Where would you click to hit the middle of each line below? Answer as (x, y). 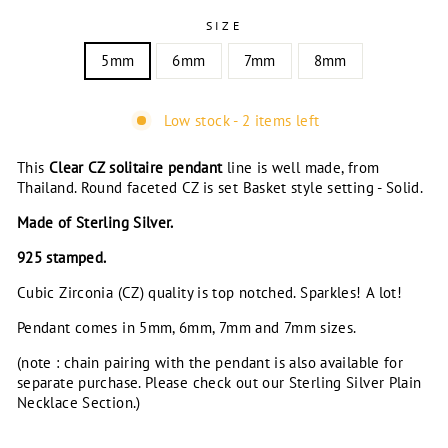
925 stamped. (62, 257)
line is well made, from (301, 167)
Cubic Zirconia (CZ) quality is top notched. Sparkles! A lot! (210, 292)
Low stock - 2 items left (241, 120)
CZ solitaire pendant (155, 167)
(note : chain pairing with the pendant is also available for (210, 362)
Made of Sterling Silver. (95, 222)
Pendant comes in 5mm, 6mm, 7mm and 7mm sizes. (187, 327)
